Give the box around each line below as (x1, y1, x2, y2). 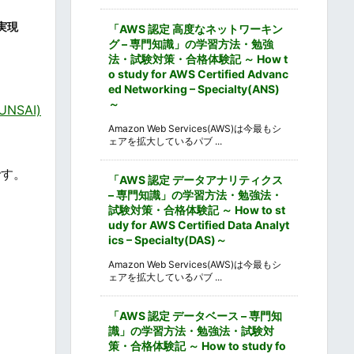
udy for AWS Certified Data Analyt (108, 217, 289, 232)
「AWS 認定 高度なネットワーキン (108, 21, 283, 36)
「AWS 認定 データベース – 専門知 (108, 308, 282, 322)
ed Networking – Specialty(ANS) (108, 81, 280, 96)
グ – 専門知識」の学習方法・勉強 (108, 36, 273, 51)
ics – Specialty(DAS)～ (108, 232, 227, 247)
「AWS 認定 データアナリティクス (108, 172, 283, 186)
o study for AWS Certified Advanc (108, 66, 288, 81)
